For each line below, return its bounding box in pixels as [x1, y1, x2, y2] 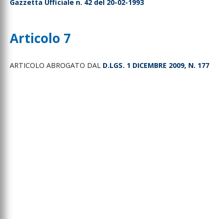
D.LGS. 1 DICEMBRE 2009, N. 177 [103, 61, 209, 70]
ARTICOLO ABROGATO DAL [10, 61, 103, 70]
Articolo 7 [10, 29, 71, 47]
